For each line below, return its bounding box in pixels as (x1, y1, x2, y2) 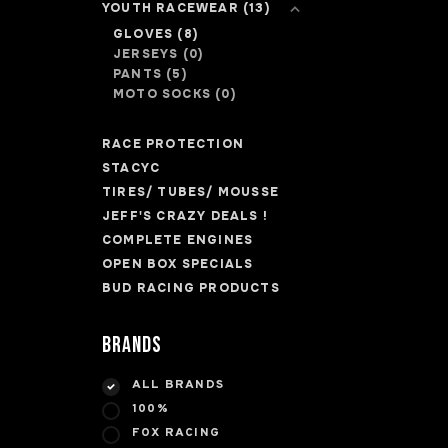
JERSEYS (113, 46, 183, 62)
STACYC (102, 160, 161, 176)
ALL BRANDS (132, 377, 224, 393)
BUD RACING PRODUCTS (102, 280, 280, 296)
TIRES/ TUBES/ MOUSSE (102, 184, 279, 200)
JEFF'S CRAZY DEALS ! (102, 208, 268, 224)
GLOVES (113, 26, 178, 42)
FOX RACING (132, 425, 220, 441)
